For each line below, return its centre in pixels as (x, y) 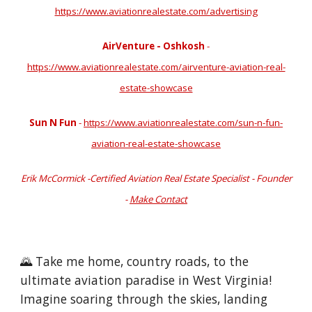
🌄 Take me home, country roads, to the (135, 261)
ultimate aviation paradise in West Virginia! (146, 280)
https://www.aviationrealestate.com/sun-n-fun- (183, 123)
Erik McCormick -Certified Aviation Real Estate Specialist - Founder (156, 178)
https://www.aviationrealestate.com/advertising (156, 11)
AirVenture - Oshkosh (154, 46)
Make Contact (158, 199)
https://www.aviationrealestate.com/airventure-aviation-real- (156, 67)
